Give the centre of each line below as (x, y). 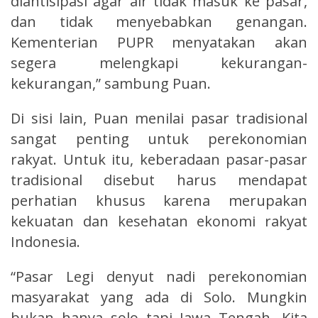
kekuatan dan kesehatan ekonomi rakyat (159, 221)
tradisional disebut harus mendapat (159, 180)
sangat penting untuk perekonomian (159, 138)
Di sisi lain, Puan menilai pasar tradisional (159, 118)
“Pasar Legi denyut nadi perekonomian (159, 276)
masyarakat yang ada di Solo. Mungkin (159, 297)
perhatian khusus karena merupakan (159, 200)
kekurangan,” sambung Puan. (111, 83)
